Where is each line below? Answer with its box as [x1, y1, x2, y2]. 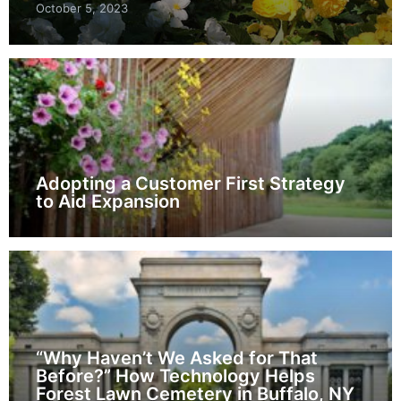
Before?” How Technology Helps [36, 364, 315, 387]
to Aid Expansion [36, 190, 180, 212]
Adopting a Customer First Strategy [36, 172, 346, 194]
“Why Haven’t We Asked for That [36, 346, 318, 369]
